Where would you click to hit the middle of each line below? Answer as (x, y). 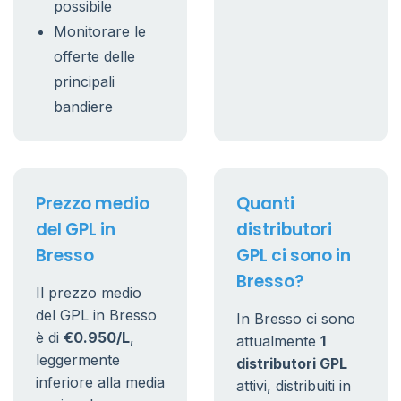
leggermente (78, 360)
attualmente (278, 341)
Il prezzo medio (89, 293)
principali (84, 81)
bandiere (83, 107)
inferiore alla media (100, 382)
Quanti (265, 204)
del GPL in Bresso (96, 315)
